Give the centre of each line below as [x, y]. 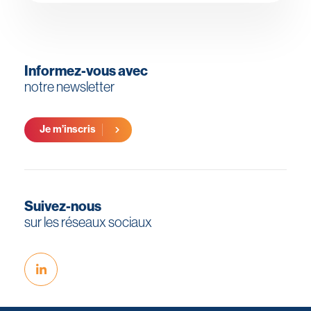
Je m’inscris [68, 129]
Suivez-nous [63, 205]
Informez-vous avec [86, 70]
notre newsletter [69, 86]
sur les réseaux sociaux [88, 221]
